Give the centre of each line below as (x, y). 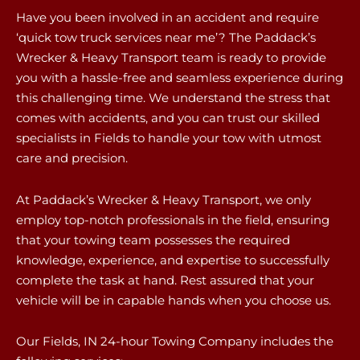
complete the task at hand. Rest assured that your (165, 280)
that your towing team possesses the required (153, 239)
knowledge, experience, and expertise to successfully (173, 260)
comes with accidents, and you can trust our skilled (168, 118)
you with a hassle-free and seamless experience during (180, 78)
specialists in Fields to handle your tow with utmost (169, 138)
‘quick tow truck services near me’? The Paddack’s (166, 38)
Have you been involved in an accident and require (168, 18)
